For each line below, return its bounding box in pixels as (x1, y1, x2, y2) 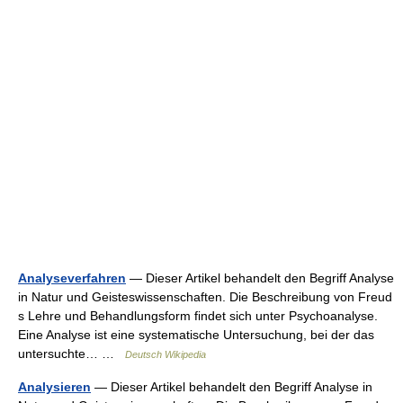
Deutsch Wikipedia (125, 349, 206, 360)
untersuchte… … (18, 346, 125, 361)
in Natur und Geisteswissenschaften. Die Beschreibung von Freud (18, 290, 392, 304)
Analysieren (18, 380, 91, 394)
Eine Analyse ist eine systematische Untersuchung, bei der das (18, 327, 374, 342)
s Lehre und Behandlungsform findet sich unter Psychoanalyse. (18, 309, 378, 323)
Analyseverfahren (18, 271, 126, 285)
